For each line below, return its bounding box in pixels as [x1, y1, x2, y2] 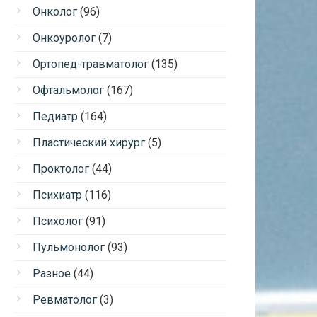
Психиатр [33, 188, 82, 202]
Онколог [33, 5, 77, 18]
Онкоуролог [33, 31, 96, 45]
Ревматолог [33, 293, 97, 306]
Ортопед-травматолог [33, 57, 149, 71]
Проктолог [33, 162, 89, 175]
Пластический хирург [33, 136, 145, 149]
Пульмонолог [33, 241, 105, 254]
